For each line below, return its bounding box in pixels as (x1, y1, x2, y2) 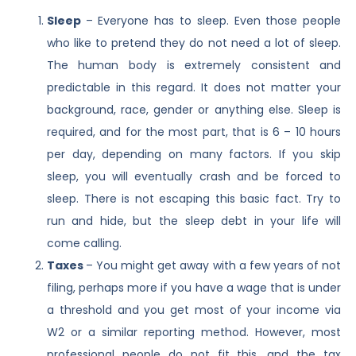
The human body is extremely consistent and (46, 57, 342, 74)
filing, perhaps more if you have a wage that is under (46, 280, 342, 296)
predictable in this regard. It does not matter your (46, 79, 342, 96)
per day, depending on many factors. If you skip (46, 146, 342, 163)
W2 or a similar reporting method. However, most (46, 324, 342, 341)
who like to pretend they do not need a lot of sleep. (46, 35, 342, 52)
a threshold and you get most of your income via (46, 302, 342, 319)
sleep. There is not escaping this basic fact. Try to (46, 191, 342, 207)
